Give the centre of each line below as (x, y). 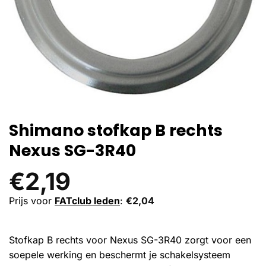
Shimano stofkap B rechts (116, 130)
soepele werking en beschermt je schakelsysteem (120, 254)
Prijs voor (32, 200)
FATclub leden (87, 200)
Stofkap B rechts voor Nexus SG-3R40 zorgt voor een (130, 240)
